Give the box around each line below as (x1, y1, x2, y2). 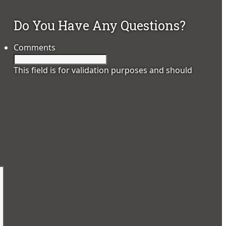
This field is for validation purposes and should (14, 65, 193, 76)
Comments (14, 42, 56, 53)
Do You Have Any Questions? (14, 17, 186, 34)
